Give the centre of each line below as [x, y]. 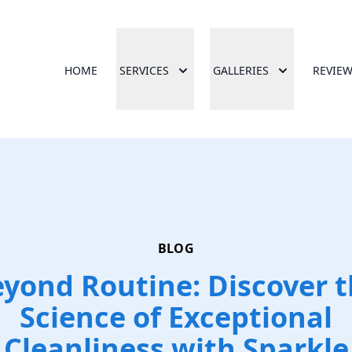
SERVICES [144, 70]
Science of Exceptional [176, 317]
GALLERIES [241, 70]
